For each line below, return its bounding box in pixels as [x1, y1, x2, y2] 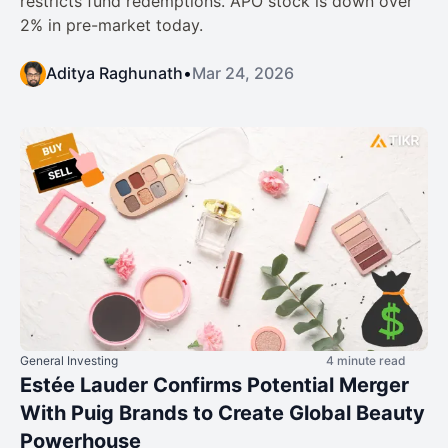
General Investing [20, 353, 118, 369]
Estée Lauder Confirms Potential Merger [20, 373, 409, 398]
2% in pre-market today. [20, 14, 203, 35]
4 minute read [326, 353, 406, 369]
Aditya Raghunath [46, 62, 183, 83]
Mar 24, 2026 [192, 62, 294, 83]
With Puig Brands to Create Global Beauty [20, 401, 425, 426]
